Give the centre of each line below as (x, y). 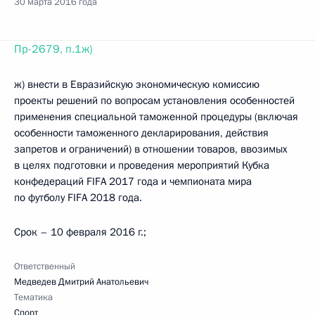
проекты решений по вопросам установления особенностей (154, 101)
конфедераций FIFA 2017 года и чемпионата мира (133, 181)
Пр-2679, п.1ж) (53, 49)
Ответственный (45, 266)
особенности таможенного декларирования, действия (141, 133)
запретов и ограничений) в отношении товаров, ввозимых (151, 149)
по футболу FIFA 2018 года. (78, 198)
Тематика (33, 297)
